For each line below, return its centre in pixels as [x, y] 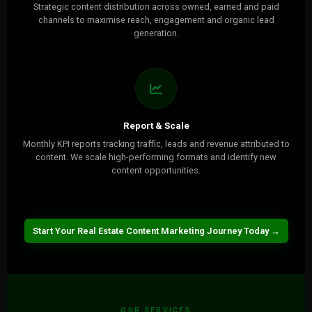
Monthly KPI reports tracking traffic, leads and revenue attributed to [156, 144]
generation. [156, 33]
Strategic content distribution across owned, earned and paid [156, 7]
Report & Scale [156, 125]
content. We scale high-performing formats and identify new [156, 157]
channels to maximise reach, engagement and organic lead [156, 20]
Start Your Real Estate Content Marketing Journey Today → [156, 231]
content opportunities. [156, 170]
